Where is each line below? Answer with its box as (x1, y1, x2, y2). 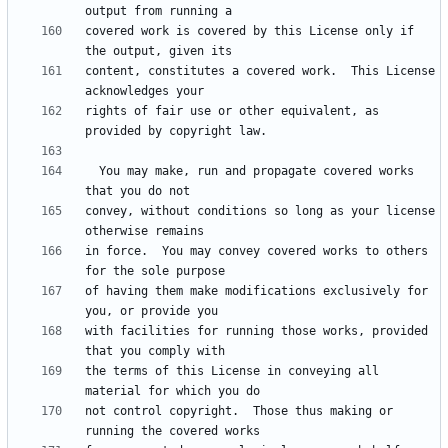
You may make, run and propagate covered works (85, 164, 99, 179)
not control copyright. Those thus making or (85, 404, 393, 419)
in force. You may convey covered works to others (85, 244, 428, 259)
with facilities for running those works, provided (85, 324, 428, 339)
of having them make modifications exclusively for (85, 284, 428, 299)
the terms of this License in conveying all (85, 364, 379, 379)
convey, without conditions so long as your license (85, 204, 435, 219)
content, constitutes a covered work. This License (85, 64, 435, 79)
